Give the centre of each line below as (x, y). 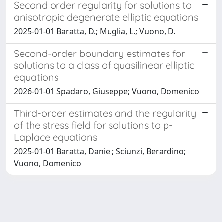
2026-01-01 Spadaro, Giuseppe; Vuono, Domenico (107, 91)
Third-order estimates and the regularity (105, 113)
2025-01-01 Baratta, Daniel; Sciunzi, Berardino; (100, 151)
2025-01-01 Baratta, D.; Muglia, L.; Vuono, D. (95, 31)
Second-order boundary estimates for (100, 53)
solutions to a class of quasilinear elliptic (104, 65)
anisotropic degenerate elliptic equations (106, 17)
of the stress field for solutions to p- (93, 125)
